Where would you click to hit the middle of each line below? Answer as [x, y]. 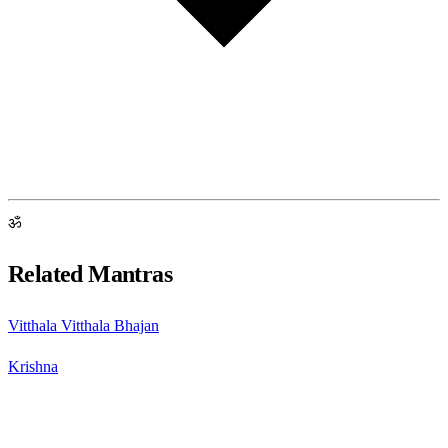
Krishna [33, 367]
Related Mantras [90, 274]
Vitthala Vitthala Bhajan [83, 326]
